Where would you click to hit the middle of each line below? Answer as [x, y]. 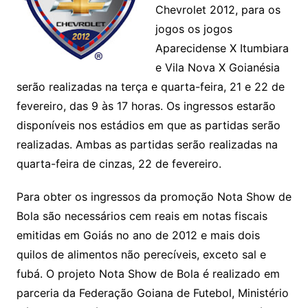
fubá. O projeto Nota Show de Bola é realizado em [148, 274]
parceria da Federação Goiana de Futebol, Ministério [152, 293]
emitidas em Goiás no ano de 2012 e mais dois [138, 235]
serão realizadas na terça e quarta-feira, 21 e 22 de [150, 87]
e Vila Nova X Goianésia [217, 67]
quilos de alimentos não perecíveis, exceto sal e [141, 254]
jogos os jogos [194, 29]
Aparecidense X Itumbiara [222, 48]
